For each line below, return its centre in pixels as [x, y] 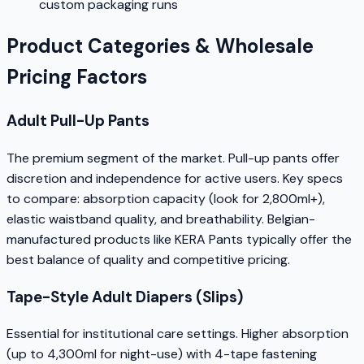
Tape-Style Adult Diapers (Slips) [125, 297]
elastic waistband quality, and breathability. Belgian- [161, 219]
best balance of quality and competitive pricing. [148, 260]
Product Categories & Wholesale [160, 46]
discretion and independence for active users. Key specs [175, 178]
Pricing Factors [77, 77]
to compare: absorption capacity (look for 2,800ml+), [166, 199]
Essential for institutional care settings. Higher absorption [178, 334]
